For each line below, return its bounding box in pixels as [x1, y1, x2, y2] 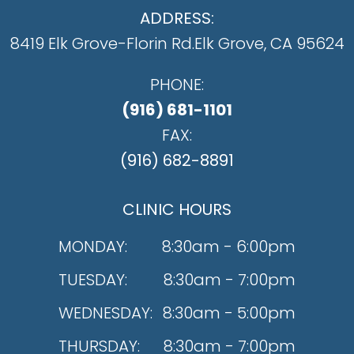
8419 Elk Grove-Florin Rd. [9, 32, 194, 55]
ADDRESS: [140, 7, 214, 30]
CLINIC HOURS [122, 198, 232, 221]
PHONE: [150, 73, 204, 96]
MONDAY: [58, 235, 127, 258]
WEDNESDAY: [58, 302, 153, 325]
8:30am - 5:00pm [163, 302, 296, 325]
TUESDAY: [58, 269, 127, 292]
